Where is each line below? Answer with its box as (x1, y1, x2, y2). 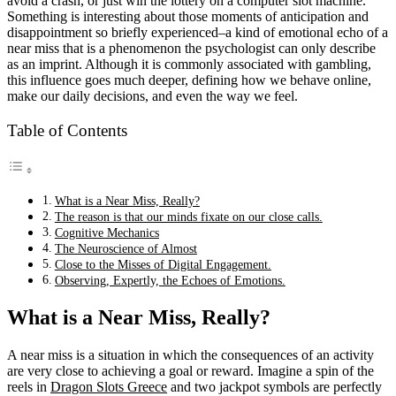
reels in (7, 379, 50, 394)
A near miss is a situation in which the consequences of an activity (7, 347, 374, 362)
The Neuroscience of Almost (54, 241, 197, 256)
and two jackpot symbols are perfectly (167, 379, 382, 394)
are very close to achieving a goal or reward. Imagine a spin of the (7, 363, 374, 378)
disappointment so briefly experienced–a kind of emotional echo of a (7, 24, 388, 40)
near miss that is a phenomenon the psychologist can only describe (7, 40, 376, 56)
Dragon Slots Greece (50, 379, 167, 394)
